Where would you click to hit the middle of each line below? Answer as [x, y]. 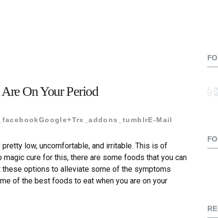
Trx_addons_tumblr [110, 120]
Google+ [55, 120]
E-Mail [160, 120]
